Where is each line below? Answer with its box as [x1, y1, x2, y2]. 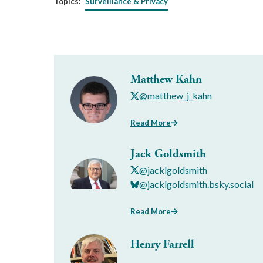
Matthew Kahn [130, 72, 202, 87]
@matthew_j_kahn [139, 90, 212, 101]
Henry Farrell [130, 237, 194, 252]
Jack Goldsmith [130, 146, 206, 161]
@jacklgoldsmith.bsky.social [139, 178, 254, 190]
